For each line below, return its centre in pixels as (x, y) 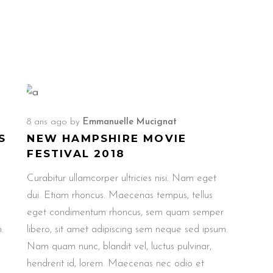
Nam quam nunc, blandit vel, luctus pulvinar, (119, 246)
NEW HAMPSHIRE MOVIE (107, 138)
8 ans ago (47, 122)
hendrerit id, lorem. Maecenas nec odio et (116, 263)
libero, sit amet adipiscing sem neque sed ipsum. (128, 229)
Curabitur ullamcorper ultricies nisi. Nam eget (122, 178)
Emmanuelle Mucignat (130, 122)
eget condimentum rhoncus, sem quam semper (126, 212)
